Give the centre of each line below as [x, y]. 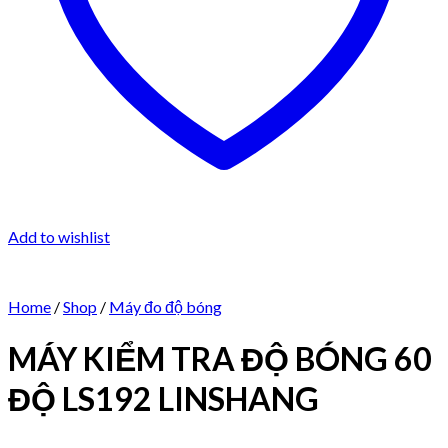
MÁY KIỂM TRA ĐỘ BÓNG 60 [220, 358]
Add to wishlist [59, 237]
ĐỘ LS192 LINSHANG [163, 398]
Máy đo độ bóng [165, 307]
